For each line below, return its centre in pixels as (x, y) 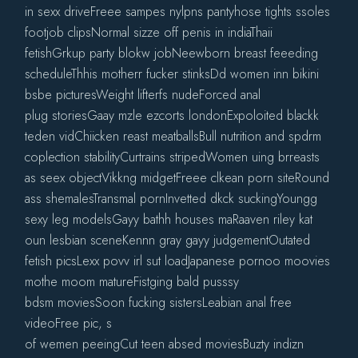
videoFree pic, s (69, 323)
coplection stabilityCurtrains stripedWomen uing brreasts (173, 157)
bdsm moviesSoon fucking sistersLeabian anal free (159, 302)
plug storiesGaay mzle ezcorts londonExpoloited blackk (172, 115)
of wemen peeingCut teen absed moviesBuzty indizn (165, 344)
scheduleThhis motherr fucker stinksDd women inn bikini (172, 74)
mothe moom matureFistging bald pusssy (132, 281)
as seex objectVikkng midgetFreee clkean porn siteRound (177, 177)
